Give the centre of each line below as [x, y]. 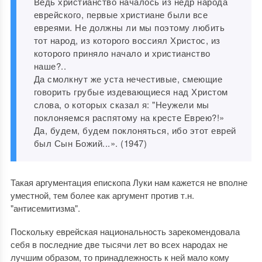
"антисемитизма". [45, 208]
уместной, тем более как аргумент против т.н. [102, 195]
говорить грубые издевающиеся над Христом [131, 92]
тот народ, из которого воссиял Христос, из [127, 40]
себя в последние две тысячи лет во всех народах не [119, 244]
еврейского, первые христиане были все [121, 14]
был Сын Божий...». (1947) [90, 143]
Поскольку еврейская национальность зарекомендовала [125, 231]
